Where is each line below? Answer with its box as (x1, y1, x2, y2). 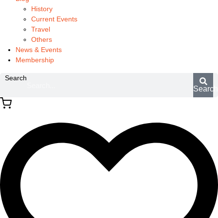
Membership (16, 56, 54, 64)
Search (5, 74, 27, 82)
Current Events (31, 15, 77, 23)
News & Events (16, 46, 62, 54)
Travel (31, 25, 50, 33)
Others (31, 36, 52, 43)
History (31, 5, 53, 13)
